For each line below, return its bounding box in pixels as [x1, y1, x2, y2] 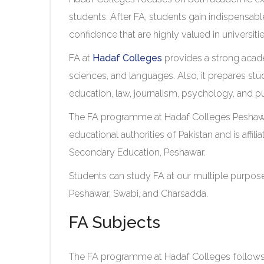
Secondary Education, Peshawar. [69, 147, 208, 159]
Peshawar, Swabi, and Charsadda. [69, 188, 210, 200]
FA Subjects [69, 213, 164, 233]
